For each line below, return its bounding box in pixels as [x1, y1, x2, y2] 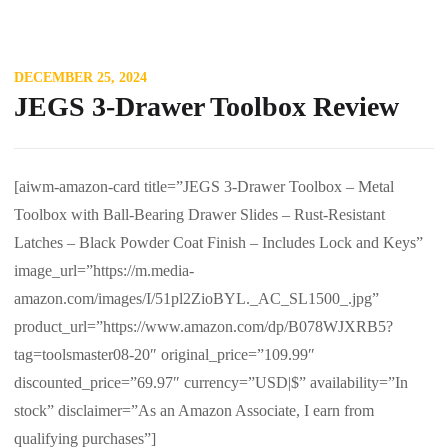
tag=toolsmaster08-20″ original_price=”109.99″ [14, 345, 315, 363]
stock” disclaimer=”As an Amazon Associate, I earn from [14, 401, 374, 419]
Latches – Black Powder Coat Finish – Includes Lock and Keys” [14, 233, 423, 251]
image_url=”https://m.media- [14, 261, 194, 279]
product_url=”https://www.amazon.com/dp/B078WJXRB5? [14, 317, 393, 335]
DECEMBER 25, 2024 [14, 69, 147, 85]
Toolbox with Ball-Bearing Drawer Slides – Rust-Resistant [14, 205, 385, 223]
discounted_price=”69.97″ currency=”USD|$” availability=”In [14, 373, 408, 391]
